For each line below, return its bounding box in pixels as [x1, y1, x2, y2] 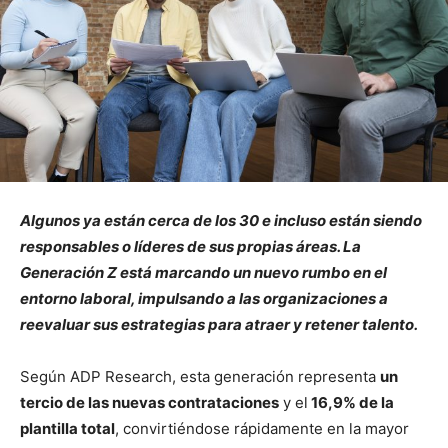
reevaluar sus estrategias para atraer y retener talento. [20, 314, 418, 334]
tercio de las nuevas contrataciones [20, 392, 279, 412]
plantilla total [20, 418, 115, 438]
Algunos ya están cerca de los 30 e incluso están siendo [20, 210, 422, 230]
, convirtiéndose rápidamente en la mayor [115, 418, 409, 438]
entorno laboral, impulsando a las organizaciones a [20, 288, 388, 308]
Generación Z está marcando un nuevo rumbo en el [20, 262, 387, 282]
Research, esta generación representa [105, 366, 380, 386]
